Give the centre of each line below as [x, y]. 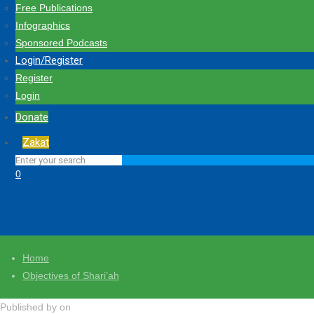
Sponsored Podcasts [61, 43]
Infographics [43, 25]
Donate [32, 117]
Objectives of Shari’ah [71, 275]
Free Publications [54, 8]
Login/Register [49, 60]
